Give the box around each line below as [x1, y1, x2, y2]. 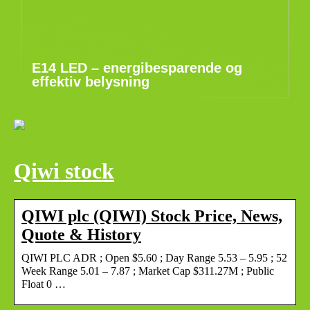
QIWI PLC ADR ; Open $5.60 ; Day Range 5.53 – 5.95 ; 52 [21, 251, 287, 264]
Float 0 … [21, 277, 66, 290]
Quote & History [21, 225, 141, 244]
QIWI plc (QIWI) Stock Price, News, [21, 206, 282, 225]
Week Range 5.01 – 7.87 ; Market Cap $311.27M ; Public [21, 264, 274, 277]
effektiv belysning [32, 74, 149, 89]
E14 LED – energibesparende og [32, 60, 242, 75]
